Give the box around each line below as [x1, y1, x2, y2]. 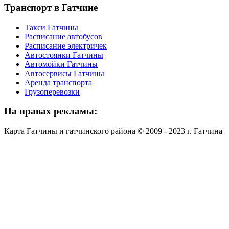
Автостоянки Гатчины [25, 50, 103, 59]
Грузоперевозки [25, 87, 80, 96]
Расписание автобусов [25, 32, 102, 41]
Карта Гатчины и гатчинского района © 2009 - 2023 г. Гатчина [4, 126, 222, 135]
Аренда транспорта [25, 78, 92, 87]
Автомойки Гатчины [25, 59, 98, 68]
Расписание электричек [25, 41, 107, 50]
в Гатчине [52, 2, 98, 13]
